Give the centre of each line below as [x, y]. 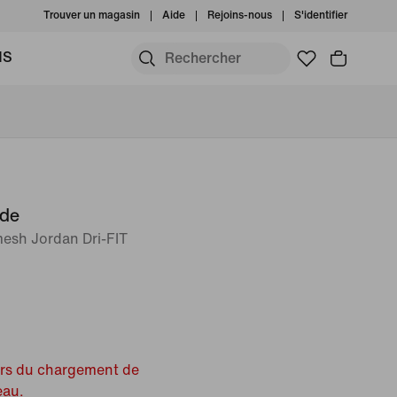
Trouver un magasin [92, 16]
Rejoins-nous [240, 16]
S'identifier [321, 16]
